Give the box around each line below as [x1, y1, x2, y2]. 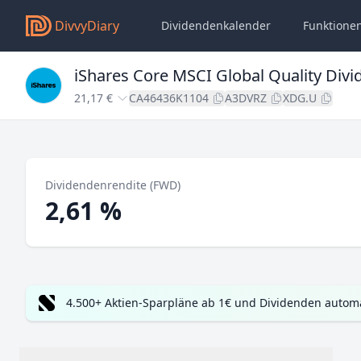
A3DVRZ [225, 90, 267, 106]
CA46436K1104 [129, 90, 209, 106]
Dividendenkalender [161, 18, 271, 33]
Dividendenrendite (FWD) [45, 177, 180, 193]
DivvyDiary [55, 17, 119, 35]
